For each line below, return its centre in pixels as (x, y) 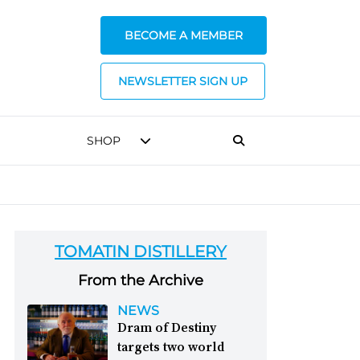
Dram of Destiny (167, 327)
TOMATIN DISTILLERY (141, 252)
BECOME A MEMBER (184, 35)
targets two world (171, 346)
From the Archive (141, 280)
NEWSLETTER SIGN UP (183, 81)
